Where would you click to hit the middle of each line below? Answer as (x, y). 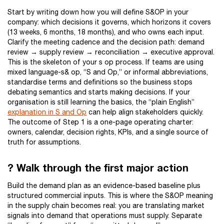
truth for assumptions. (44, 142)
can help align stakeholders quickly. (145, 112)
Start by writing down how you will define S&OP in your (98, 12)
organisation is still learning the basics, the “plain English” (101, 102)
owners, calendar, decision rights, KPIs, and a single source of (108, 132)
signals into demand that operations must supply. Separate (105, 215)
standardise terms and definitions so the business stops (100, 82)
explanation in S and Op (47, 112)
